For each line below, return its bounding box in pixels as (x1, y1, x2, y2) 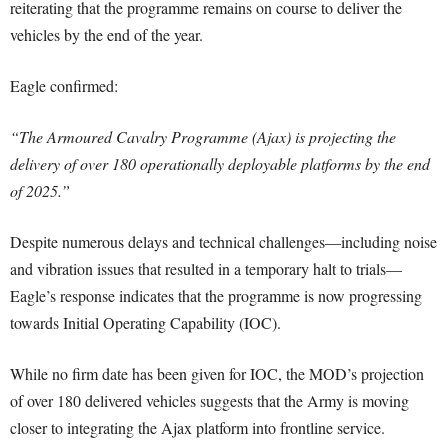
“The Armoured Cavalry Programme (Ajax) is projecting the (10, 126, 396, 148)
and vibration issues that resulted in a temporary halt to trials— (10, 258, 402, 280)
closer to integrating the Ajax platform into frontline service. (10, 417, 385, 439)
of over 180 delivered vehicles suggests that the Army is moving (10, 390, 409, 412)
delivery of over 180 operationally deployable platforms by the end (10, 153, 430, 175)
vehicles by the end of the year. (10, 24, 203, 46)
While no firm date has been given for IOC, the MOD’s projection (10, 363, 424, 385)
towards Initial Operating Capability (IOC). (10, 312, 281, 334)
